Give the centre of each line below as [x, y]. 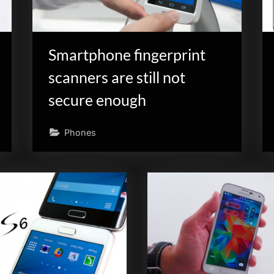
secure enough [97, 100]
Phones [80, 132]
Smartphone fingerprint [127, 55]
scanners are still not [117, 78]
